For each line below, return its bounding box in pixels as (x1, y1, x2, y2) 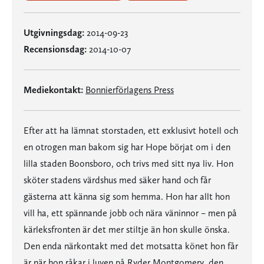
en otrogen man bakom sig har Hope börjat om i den (24, 141, 230, 153)
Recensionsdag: (24, 44, 87, 55)
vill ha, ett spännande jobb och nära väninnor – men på (24, 207, 237, 219)
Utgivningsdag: (24, 27, 84, 38)
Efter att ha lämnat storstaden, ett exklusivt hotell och (24, 125, 238, 136)
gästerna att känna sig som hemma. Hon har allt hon (24, 191, 230, 202)
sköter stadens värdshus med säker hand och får (24, 174, 211, 186)
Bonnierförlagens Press (85, 84, 174, 95)
